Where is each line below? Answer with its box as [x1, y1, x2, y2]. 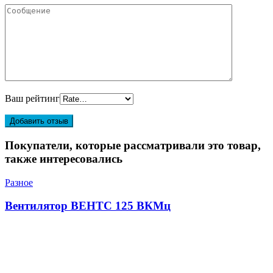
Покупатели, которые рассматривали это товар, [5, 138, 261, 152]
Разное [5, 177, 33, 188]
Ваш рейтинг [5, 93, 60, 104]
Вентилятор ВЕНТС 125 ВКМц [5, 199, 171, 213]
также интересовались [5, 152, 122, 165]
